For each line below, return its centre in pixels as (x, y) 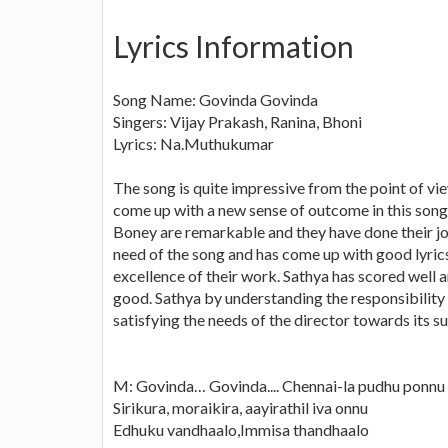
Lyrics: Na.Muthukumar (193, 143)
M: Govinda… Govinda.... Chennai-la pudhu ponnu (279, 385)
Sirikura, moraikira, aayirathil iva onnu (240, 407)
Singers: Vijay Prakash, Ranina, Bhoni (237, 121)
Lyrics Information (233, 45)
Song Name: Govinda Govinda (215, 99)
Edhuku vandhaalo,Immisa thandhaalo (241, 429)
